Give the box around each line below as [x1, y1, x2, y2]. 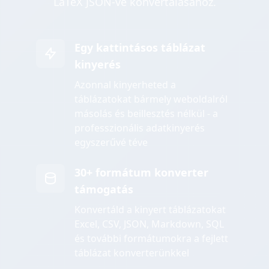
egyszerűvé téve [74, 136, 148, 150]
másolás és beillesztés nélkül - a [74, 107, 218, 121]
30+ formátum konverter [74, 165, 208, 180]
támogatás [74, 182, 133, 197]
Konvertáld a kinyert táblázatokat [74, 203, 226, 217]
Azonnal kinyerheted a [74, 78, 176, 92]
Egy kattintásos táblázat [74, 40, 205, 55]
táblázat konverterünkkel [74, 246, 189, 260]
